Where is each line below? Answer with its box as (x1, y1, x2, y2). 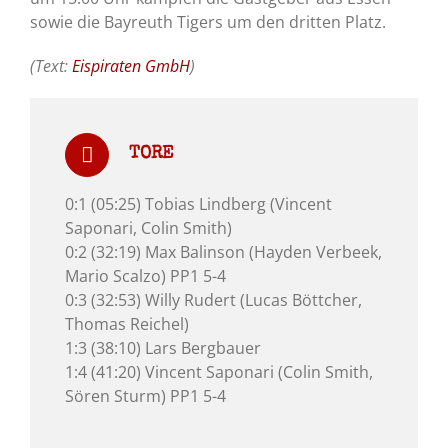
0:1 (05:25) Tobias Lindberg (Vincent (65, 193, 332, 216)
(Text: (30, 55, 68, 78)
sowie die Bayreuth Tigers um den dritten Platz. (30, 11, 386, 34)
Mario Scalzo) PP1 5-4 (65, 265, 226, 288)
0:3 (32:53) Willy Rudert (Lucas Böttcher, (65, 289, 362, 312)
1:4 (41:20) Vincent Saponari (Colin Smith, (65, 361, 373, 384)
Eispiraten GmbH (68, 55, 190, 78)
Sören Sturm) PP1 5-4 (65, 385, 226, 408)
